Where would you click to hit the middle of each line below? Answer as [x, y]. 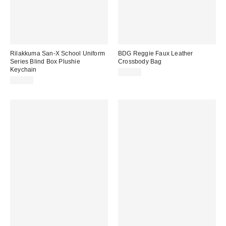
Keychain [23, 69]
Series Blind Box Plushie [45, 61]
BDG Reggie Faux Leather [156, 53]
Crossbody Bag [140, 61]
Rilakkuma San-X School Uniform [58, 53]
